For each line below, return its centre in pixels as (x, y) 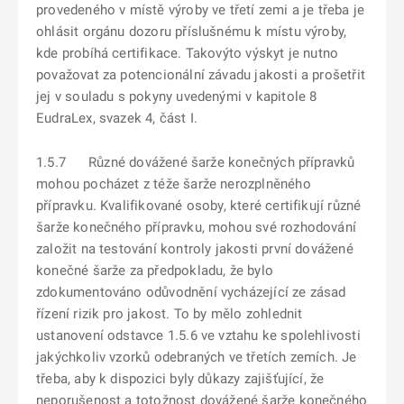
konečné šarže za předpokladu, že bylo (155, 271)
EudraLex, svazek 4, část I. (117, 118)
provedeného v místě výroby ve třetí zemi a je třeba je (201, 10)
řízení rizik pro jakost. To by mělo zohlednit (170, 314)
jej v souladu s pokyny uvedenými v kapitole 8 (177, 96)
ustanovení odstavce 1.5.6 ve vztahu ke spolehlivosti (198, 335)
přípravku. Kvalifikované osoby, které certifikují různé (199, 206)
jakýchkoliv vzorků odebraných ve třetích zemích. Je (197, 357)
